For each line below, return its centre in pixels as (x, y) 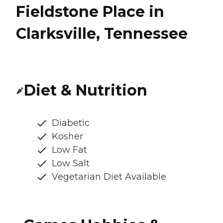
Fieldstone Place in (90, 11)
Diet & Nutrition (86, 91)
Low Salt (71, 164)
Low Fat (69, 150)
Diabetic (71, 123)
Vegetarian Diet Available (109, 177)
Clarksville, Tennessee (102, 33)
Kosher (67, 137)
